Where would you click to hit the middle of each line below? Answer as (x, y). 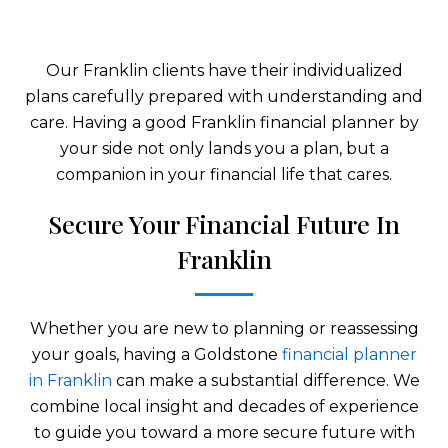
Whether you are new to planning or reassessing (224, 328)
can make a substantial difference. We (265, 380)
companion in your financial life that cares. (224, 174)
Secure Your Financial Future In (224, 223)
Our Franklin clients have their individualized (224, 70)
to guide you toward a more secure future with (224, 432)
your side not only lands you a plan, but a (224, 148)
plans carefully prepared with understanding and (224, 96)
